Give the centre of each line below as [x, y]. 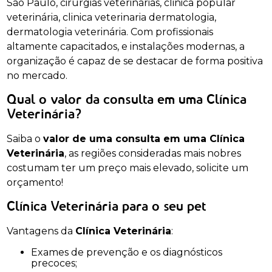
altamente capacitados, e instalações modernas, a [126, 46]
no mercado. [37, 75]
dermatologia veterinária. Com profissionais [110, 32]
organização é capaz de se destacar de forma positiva [135, 61]
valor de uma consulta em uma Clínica [144, 138]
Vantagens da [41, 231]
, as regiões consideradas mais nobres [153, 153]
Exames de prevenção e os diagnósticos [35, 252]
